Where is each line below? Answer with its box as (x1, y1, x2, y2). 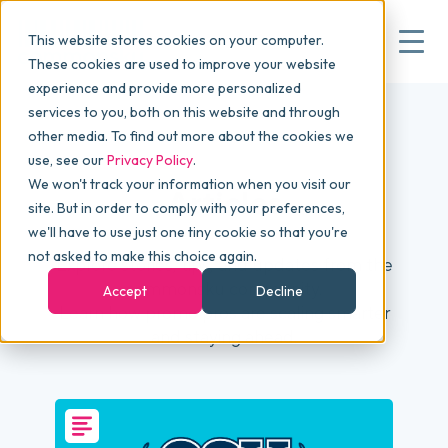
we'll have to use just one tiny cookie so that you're (28, 223, 348, 241)
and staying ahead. (151, 326, 297, 347)
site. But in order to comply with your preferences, (28, 199, 345, 217)
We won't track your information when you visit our (28, 175, 351, 193)
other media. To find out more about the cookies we (28, 127, 354, 145)
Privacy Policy (107, 151, 193, 169)
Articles (166, 184, 282, 221)
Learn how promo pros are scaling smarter (58, 302, 390, 323)
